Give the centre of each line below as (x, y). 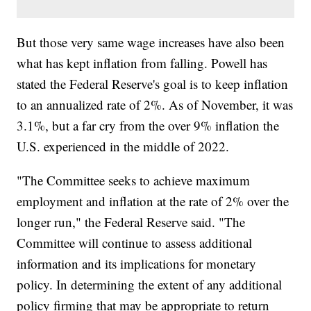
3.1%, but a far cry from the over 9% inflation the (148, 126)
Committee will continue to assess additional (135, 243)
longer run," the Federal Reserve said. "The (131, 222)
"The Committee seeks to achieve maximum (134, 180)
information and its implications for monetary (137, 264)
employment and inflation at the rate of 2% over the (153, 201)
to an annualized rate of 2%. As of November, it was (155, 105)
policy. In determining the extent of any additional (150, 285)
